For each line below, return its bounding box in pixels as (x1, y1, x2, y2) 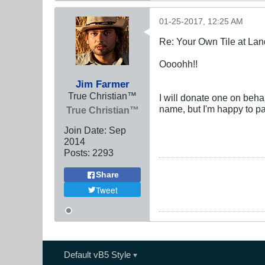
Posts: (64, 147, 90, 159)
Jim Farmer (75, 78, 130, 91)
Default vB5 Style (63, 250, 133, 260)
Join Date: (64, 125, 106, 136)
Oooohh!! (159, 59, 198, 70)
